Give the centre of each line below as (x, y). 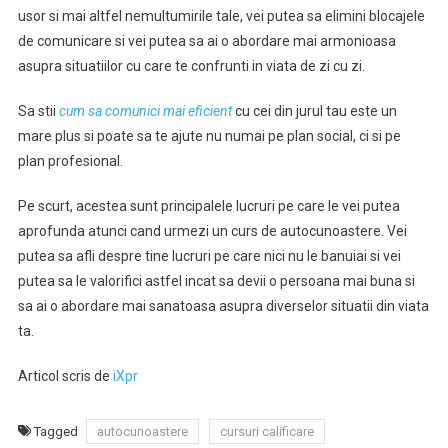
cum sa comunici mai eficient (146, 111)
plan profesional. (70, 161)
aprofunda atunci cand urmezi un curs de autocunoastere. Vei (212, 231)
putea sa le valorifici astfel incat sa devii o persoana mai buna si (216, 281)
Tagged (57, 432)
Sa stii (38, 111)
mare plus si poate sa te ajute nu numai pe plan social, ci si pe (209, 136)
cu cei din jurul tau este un (315, 111)
